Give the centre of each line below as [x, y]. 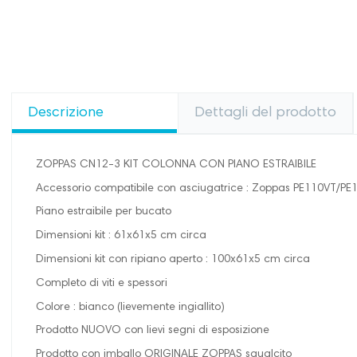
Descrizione [66, 113]
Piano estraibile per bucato [104, 212]
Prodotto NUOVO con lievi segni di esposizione [153, 331]
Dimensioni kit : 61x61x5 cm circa [121, 236]
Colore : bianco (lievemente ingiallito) [130, 307]
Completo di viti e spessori [102, 283]
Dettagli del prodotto [266, 113]
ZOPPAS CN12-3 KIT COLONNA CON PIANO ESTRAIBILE [176, 165]
